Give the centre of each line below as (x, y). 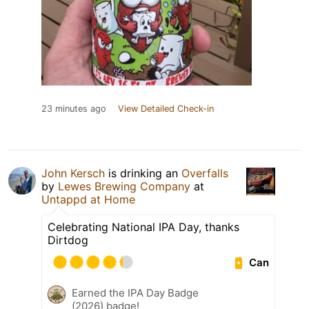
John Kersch (73, 173)
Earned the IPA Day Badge (135, 293)
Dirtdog (68, 240)
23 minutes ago (74, 109)
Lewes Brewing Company (124, 187)
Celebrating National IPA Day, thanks (143, 227)
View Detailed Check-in (166, 109)
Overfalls (205, 173)
